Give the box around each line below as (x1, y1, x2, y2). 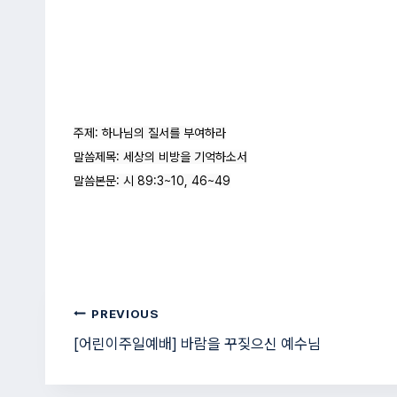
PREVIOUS (91, 306, 159, 321)
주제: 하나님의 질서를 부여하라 (74, 125, 226, 140)
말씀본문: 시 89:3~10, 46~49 (74, 173, 230, 188)
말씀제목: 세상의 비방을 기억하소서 (74, 149, 247, 164)
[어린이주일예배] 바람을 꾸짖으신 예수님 (74, 335, 321, 354)
